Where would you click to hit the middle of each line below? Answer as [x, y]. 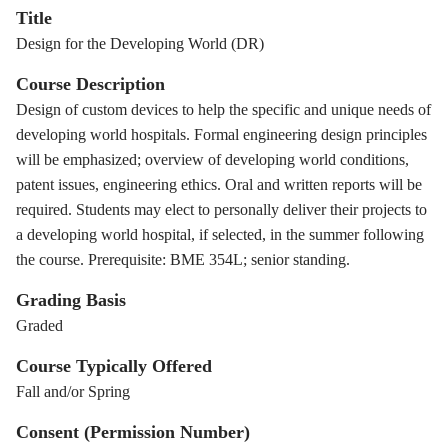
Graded [39, 325]
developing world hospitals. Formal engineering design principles [221, 134]
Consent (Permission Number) [133, 432]
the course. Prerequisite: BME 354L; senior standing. [183, 259]
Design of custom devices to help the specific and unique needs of [223, 109]
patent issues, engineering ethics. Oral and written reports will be [219, 184]
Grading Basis [71, 300]
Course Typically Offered [114, 366]
